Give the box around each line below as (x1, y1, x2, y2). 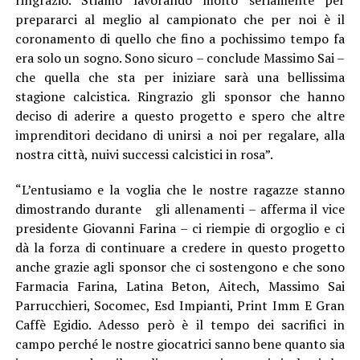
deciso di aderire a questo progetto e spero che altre (14, 106, 346, 125)
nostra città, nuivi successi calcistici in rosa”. (14, 145, 273, 163)
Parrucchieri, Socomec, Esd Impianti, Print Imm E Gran (14, 296, 346, 314)
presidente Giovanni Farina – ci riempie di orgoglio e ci (14, 219, 346, 237)
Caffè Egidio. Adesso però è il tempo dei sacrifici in (14, 315, 346, 333)
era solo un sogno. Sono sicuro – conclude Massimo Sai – (14, 48, 346, 67)
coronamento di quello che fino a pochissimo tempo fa (14, 29, 346, 47)
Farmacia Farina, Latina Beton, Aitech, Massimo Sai (14, 276, 346, 295)
